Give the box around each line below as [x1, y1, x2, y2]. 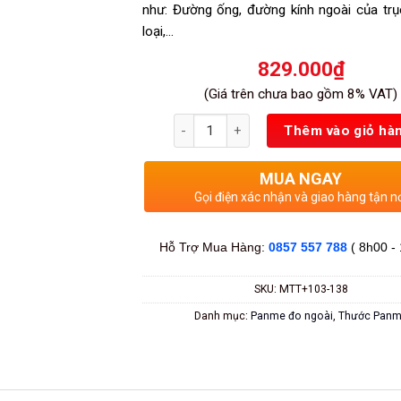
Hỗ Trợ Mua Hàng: [158, 240, 269, 254]
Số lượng [172, 115, 223, 130]
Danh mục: [193, 309, 251, 322]
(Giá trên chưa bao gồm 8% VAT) [204, 86, 398, 103]
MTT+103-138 [278, 282, 348, 295]
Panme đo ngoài [250, 309, 333, 322]
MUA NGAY [260, 169, 343, 189]
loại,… [141, 22, 174, 39]
